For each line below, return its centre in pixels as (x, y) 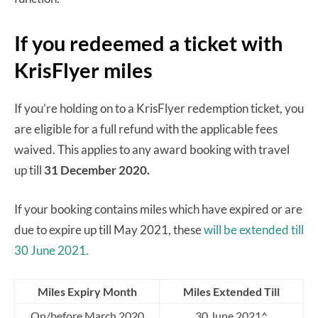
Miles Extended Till (231, 292)
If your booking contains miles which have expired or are (158, 209)
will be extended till (254, 230)
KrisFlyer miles (83, 70)
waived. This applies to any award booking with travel (152, 150)
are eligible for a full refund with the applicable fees (146, 129)
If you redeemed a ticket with (148, 43)
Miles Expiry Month (87, 292)
